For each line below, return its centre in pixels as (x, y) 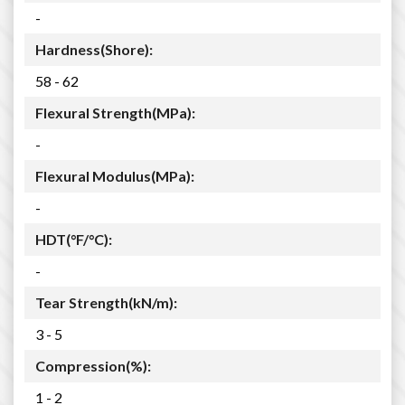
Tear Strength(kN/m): (106, 302)
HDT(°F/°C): (74, 239)
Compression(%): (93, 366)
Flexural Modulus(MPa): (115, 176)
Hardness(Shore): (94, 49)
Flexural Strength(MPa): (115, 113)
